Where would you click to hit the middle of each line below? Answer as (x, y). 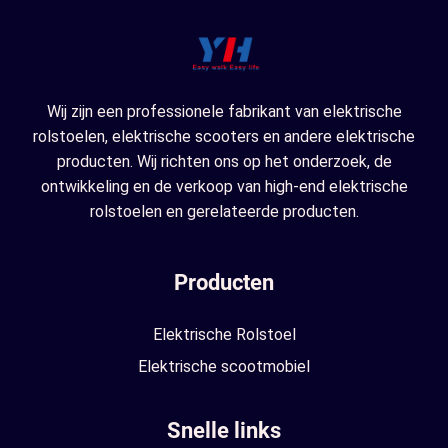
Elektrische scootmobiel (224, 366)
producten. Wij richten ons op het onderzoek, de (224, 161)
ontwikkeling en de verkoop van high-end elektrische (224, 186)
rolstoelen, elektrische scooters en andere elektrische (224, 136)
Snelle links (224, 430)
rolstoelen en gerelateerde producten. (224, 211)
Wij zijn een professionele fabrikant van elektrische (224, 111)
